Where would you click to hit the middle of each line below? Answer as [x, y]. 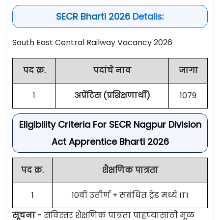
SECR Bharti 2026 [93, 17]
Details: [147, 17]
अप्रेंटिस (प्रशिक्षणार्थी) [112, 96]
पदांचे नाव [112, 71]
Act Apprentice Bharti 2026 [110, 142]
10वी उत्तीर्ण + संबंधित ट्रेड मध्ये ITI [130, 195]
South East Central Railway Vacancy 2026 [92, 43]
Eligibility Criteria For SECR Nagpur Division [110, 125]
